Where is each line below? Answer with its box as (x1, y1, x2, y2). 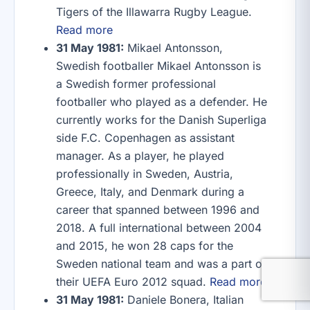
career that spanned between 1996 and (56, 203, 259, 217)
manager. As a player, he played (56, 149, 224, 163)
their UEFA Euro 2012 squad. (56, 275, 210, 289)
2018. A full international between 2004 (56, 221, 262, 235)
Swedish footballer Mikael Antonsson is (56, 59, 261, 73)
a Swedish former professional (56, 77, 216, 91)
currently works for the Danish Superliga (56, 113, 266, 127)
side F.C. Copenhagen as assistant (56, 131, 235, 145)
